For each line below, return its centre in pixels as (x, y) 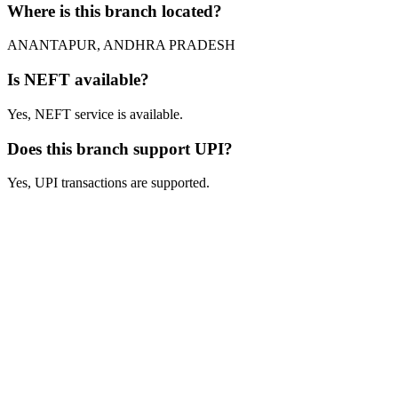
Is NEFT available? (78, 80)
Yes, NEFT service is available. (95, 114)
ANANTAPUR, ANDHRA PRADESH (121, 45)
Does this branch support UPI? (120, 148)
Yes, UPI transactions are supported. (108, 183)
